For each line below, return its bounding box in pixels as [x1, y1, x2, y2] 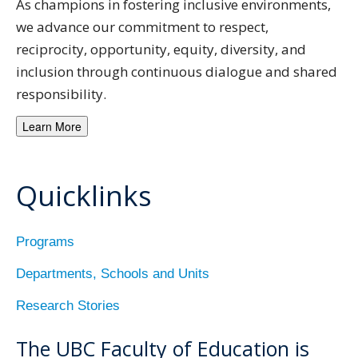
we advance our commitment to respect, [16, 18, 268, 37]
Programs [16, 234, 74, 250]
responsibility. [16, 85, 106, 104]
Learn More [22, 117, 82, 134]
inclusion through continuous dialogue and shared [16, 62, 337, 82]
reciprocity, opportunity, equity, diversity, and [16, 40, 306, 59]
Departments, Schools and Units [16, 266, 209, 282]
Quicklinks [16, 177, 152, 215]
